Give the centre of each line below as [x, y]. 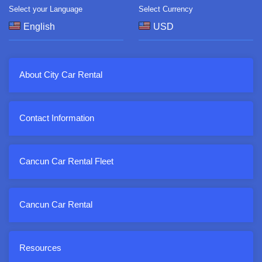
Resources [40, 248]
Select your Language [46, 9]
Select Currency [166, 9]
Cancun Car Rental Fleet [66, 162]
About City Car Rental [61, 75]
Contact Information [57, 118]
